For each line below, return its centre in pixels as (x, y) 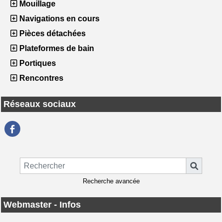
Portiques (37, 63)
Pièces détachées (52, 33)
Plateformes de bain (56, 48)
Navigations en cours (58, 18)
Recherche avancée (111, 181)
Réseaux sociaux (40, 104)
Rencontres (40, 78)
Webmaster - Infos (42, 205)
